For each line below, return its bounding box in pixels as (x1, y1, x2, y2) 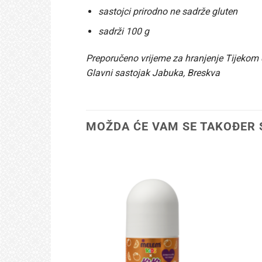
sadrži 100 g (98, 26, 149, 37)
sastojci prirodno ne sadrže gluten (98, 5, 237, 17)
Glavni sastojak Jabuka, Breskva (86, 67, 220, 78)
